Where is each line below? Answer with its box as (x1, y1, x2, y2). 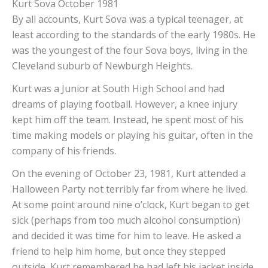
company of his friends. (12, 144, 121, 158)
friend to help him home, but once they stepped (12, 245, 226, 258)
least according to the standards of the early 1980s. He (12, 28, 255, 42)
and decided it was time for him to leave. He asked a (12, 229, 241, 243)
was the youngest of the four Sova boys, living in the (12, 44, 248, 57)
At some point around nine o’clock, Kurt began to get (12, 198, 249, 212)
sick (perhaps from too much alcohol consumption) (12, 214, 240, 227)
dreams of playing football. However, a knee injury (12, 98, 237, 111)
